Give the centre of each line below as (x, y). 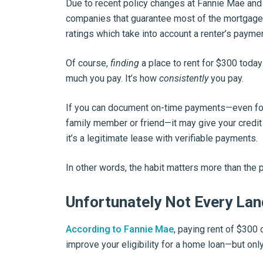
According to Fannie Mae (120, 229)
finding (125, 63)
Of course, (88, 63)
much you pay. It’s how (112, 78)
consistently (184, 78)
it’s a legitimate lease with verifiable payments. (162, 138)
